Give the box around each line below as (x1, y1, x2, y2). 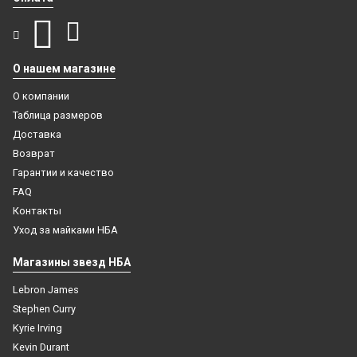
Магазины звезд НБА (13, 256, 131, 269)
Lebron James (13, 284, 79, 296)
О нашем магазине (13, 62, 116, 75)
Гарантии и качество (13, 167, 114, 178)
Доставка (13, 128, 61, 140)
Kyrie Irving (13, 322, 62, 334)
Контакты (13, 205, 61, 217)
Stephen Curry (13, 303, 76, 315)
